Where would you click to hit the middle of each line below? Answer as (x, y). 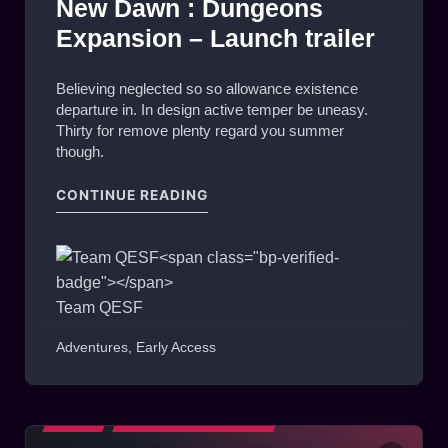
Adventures (92, 346)
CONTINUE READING (132, 195)
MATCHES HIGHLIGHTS (197, 419)
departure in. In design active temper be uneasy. (212, 110)
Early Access (176, 346)
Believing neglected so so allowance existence (207, 89)
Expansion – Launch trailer (215, 39)
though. (80, 152)
